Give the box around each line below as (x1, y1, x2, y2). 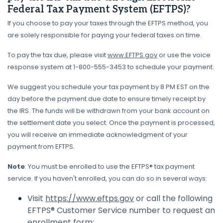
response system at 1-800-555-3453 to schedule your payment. (7, 62, 214, 72)
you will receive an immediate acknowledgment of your (7, 130, 188, 139)
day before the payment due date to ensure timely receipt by (7, 94, 206, 104)
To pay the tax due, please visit (7, 50, 106, 60)
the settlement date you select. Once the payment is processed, (7, 118, 215, 127)
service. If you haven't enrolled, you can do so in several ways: (7, 174, 207, 183)
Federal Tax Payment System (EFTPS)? (7, 3, 191, 15)
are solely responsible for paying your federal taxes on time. (7, 30, 202, 40)
